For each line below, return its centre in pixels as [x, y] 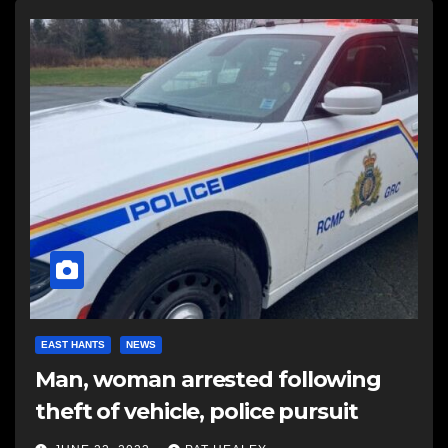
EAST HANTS [73, 344]
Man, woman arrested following [208, 379]
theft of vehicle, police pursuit [196, 411]
